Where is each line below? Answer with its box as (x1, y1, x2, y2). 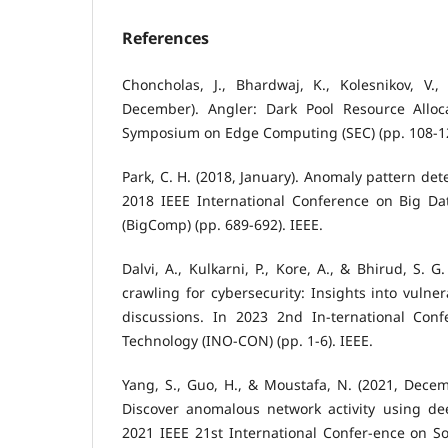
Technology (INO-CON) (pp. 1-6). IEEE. (122, 330, 373, 350)
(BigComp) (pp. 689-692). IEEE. (122, 214, 323, 234)
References (122, 26, 209, 49)
